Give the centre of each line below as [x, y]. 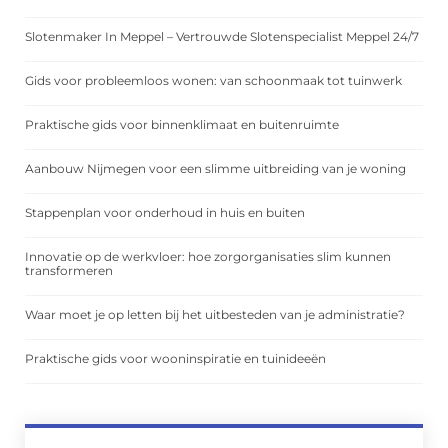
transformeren [69, 271]
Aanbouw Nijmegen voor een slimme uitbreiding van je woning [215, 169]
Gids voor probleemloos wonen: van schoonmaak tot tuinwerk [213, 81]
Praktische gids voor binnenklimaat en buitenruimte [182, 125]
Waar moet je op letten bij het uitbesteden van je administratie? [215, 315]
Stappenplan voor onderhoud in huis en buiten [165, 213]
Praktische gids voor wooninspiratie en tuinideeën [175, 359]
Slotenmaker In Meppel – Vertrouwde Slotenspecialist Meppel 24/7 [222, 37]
